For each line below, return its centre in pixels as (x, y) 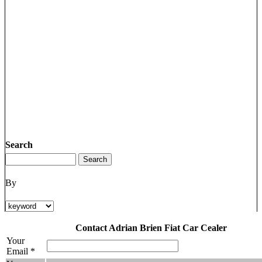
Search (19, 145)
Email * (21, 251)
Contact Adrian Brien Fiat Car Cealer (151, 228)
